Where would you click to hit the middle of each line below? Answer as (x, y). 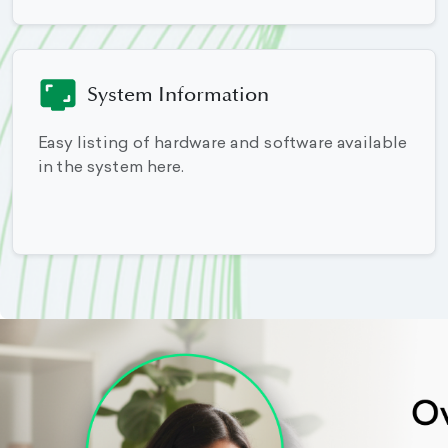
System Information (178, 95)
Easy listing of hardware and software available (221, 144)
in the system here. (110, 168)
